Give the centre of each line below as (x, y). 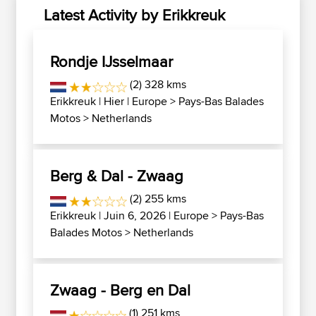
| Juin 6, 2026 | (135, 215)
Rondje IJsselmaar (111, 61)
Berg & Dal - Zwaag (117, 176)
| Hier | (114, 101)
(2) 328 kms (157, 84)
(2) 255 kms (157, 199)
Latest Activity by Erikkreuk (134, 15)
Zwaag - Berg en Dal (120, 290)
